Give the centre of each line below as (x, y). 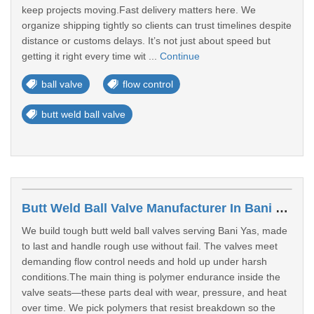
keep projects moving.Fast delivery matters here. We (139, 10)
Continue (180, 56)
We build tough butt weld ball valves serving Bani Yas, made (155, 231)
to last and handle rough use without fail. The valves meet (150, 246)
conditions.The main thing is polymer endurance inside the (151, 277)
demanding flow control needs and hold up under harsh (144, 261)
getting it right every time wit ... (91, 56)
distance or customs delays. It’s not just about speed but (146, 41)
